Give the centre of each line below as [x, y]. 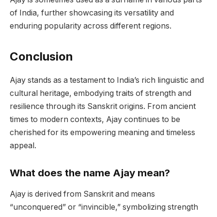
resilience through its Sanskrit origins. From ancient [103, 107]
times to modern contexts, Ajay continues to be [95, 120]
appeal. [23, 146]
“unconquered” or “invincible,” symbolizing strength [104, 207]
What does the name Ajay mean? [90, 172]
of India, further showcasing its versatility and [92, 13]
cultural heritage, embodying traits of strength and [101, 93]
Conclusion [41, 57]
